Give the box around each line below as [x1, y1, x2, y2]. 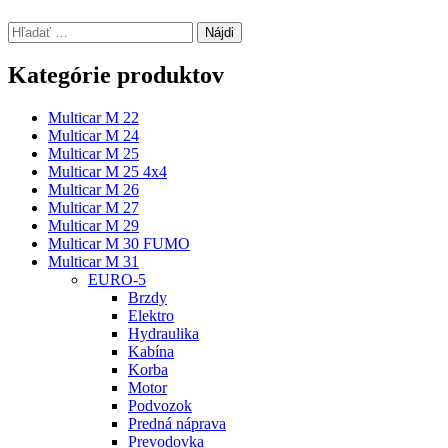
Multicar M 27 [48, 199, 139, 217]
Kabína [128, 343, 174, 361]
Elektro [128, 307, 174, 325]
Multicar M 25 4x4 [48, 163, 167, 181]
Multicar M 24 [48, 127, 139, 145]
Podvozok [128, 397, 192, 415]
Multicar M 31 [48, 253, 139, 271]
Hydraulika [128, 325, 199, 343]
